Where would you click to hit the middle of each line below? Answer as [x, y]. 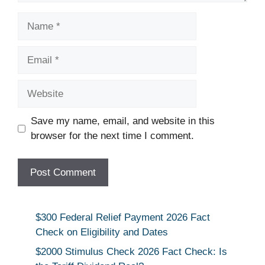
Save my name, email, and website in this [122, 121]
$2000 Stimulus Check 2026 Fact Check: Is [131, 252]
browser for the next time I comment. [112, 136]
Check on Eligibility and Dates [102, 232]
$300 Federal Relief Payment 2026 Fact [123, 217]
